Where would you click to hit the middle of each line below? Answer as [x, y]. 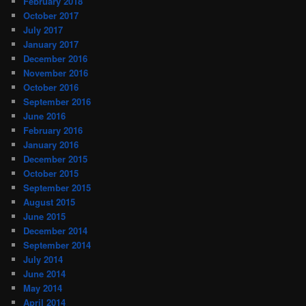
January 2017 [51, 44]
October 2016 [51, 87]
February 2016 [53, 130]
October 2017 [51, 15]
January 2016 [51, 144]
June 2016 [45, 115]
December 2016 [56, 58]
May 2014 [43, 288]
